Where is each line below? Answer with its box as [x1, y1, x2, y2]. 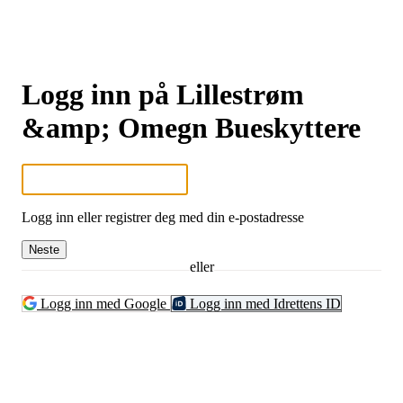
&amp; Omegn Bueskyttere [22, 111, 361, 144]
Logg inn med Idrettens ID [186, 295, 341, 311]
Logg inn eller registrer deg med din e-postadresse [22, 209, 304, 225]
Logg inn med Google [37, 295, 170, 311]
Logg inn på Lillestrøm [22, 77, 304, 111]
